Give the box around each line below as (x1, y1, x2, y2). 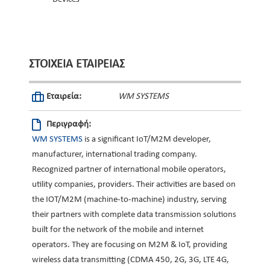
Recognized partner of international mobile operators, (32, 165, 226, 175)
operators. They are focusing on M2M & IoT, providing (32, 240, 227, 250)
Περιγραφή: (46, 120, 91, 130)
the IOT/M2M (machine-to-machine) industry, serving (32, 195, 227, 205)
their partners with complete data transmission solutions (32, 210, 236, 220)
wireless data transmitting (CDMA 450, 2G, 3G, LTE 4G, (32, 256, 229, 265)
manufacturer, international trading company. (32, 150, 197, 160)
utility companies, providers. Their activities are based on (32, 180, 236, 190)
